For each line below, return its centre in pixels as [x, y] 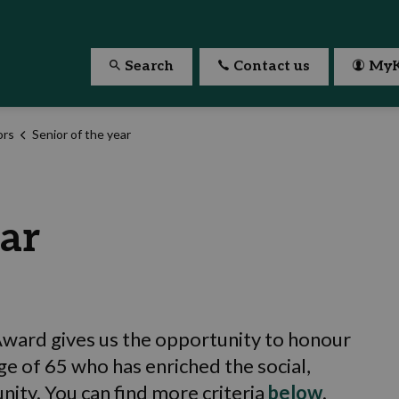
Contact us [272, 66]
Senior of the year [81, 134]
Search [149, 66]
